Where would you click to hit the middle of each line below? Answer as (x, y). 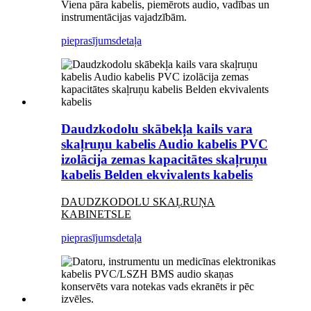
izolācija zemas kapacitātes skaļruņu (164, 160)
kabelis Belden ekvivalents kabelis (157, 175)
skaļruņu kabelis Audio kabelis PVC (165, 144)
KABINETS (89, 214)
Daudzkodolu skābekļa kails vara (157, 129)
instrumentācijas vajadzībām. (124, 17)
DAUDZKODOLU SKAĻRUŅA (138, 201)
